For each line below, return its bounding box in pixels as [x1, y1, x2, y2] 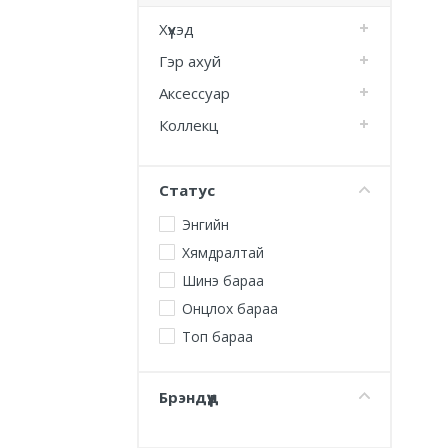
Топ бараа [182, 327, 253, 346]
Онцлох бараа [182, 299, 278, 318]
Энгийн [182, 215, 229, 234]
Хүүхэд [159, 19, 194, 39]
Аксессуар [159, 83, 230, 103]
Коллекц [159, 115, 219, 135]
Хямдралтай [182, 243, 264, 262]
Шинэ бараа [182, 271, 264, 290]
